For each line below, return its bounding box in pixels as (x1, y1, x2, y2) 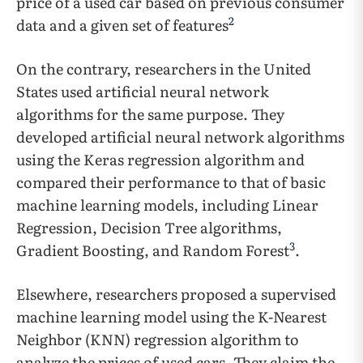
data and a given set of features (16, 14, 228, 36)
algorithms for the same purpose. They (16, 103, 284, 125)
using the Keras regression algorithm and (16, 148, 305, 170)
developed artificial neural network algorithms (16, 126, 344, 147)
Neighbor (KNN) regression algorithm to (16, 328, 299, 350)
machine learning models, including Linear (16, 194, 318, 216)
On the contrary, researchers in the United (16, 58, 311, 79)
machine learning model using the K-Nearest (16, 305, 327, 327)
